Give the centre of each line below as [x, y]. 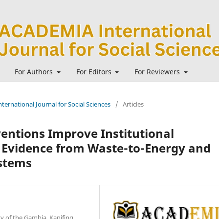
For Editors [95, 71]
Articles [133, 104]
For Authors [35, 71]
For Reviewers [158, 71]
